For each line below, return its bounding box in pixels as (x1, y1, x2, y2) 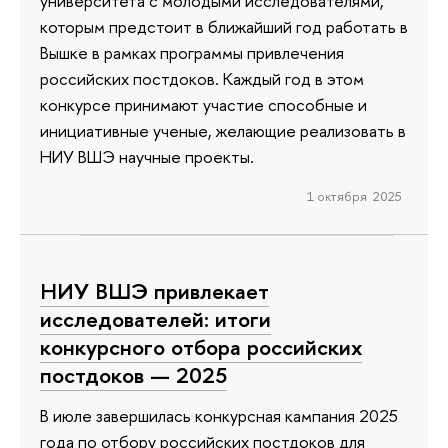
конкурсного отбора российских (40, 332, 362, 363)
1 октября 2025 (306, 186, 402, 205)
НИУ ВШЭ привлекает (40, 276, 269, 307)
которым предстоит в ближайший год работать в (40, 14, 408, 38)
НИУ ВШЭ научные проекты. (40, 144, 254, 168)
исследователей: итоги (40, 304, 271, 335)
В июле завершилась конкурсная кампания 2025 (40, 404, 398, 428)
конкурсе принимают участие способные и (40, 92, 367, 116)
